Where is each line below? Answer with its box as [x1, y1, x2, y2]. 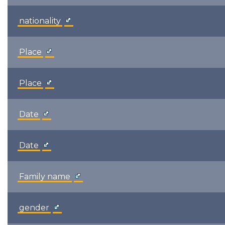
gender [19, 203, 49, 212]
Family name [19, 172, 70, 181]
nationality [19, 16, 61, 26]
